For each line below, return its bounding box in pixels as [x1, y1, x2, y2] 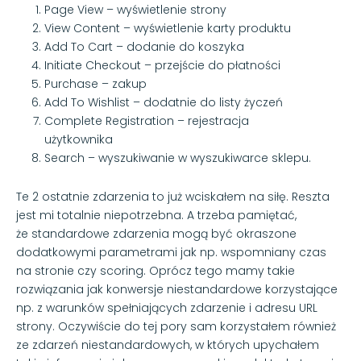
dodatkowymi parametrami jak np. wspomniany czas [16, 243, 326, 260]
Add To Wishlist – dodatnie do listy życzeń [44, 93, 283, 110]
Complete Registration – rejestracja [44, 112, 249, 129]
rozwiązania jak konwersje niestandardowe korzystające [16, 280, 338, 297]
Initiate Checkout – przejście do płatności [44, 56, 280, 73]
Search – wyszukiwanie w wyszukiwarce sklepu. [44, 149, 311, 166]
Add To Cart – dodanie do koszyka [44, 38, 244, 55]
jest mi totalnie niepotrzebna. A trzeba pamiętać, [16, 206, 297, 223]
